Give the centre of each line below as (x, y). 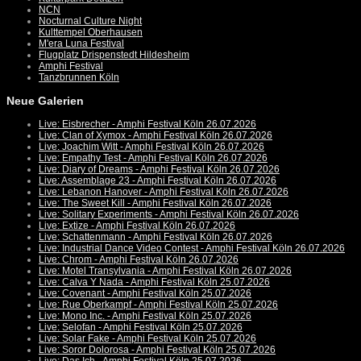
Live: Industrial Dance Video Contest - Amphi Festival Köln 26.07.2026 (192, 249)
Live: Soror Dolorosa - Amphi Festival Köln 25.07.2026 (157, 350)
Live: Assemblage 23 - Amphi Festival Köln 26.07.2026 (158, 181)
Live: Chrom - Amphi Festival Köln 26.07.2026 (139, 260)
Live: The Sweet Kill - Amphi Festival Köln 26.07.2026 (155, 203)
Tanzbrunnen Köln (79, 78)
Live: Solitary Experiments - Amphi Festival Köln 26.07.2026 (169, 215)
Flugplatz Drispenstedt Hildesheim (114, 55)
